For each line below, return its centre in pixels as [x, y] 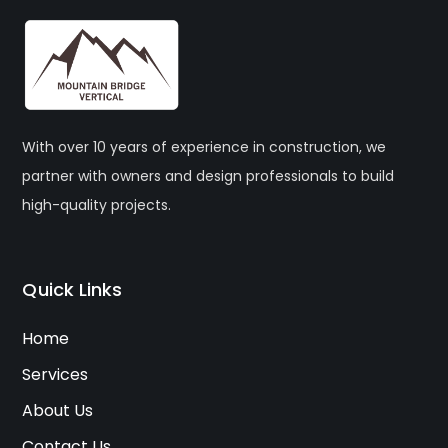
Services [55, 374]
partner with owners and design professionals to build [208, 175]
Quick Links [72, 289]
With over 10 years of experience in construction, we [204, 146]
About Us [58, 410]
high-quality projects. [97, 204]
